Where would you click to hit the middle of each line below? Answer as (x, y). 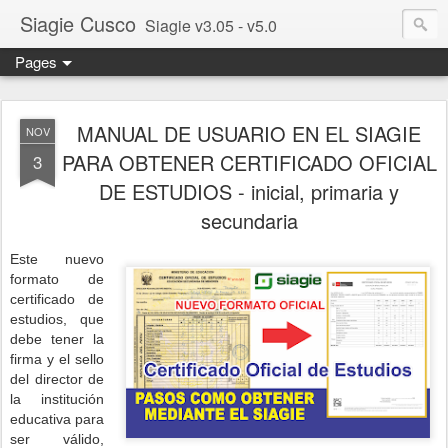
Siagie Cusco (78, 23)
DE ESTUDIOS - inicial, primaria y (249, 191)
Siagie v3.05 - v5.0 (211, 25)
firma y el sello (57, 359)
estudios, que (57, 319)
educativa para (57, 419)
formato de (57, 279)
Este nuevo (57, 259)
